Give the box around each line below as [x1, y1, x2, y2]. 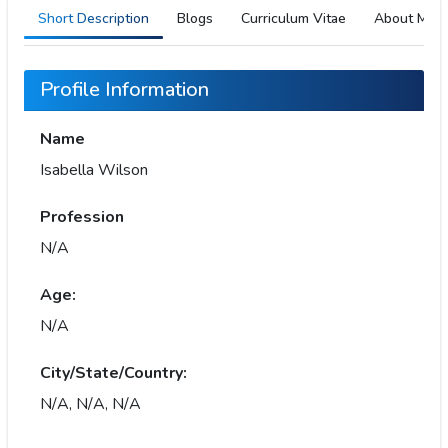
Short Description [38, 9, 149, 28]
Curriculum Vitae [241, 9, 346, 28]
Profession [40, 206, 124, 228]
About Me [374, 9, 436, 28]
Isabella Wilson [40, 159, 148, 181]
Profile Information [40, 76, 209, 103]
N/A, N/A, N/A [40, 393, 141, 415]
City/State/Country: [40, 362, 187, 384]
